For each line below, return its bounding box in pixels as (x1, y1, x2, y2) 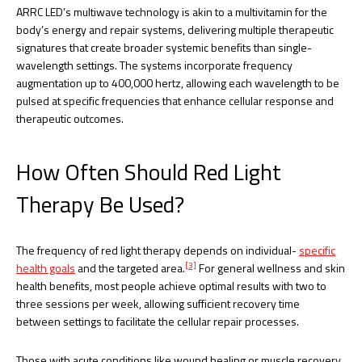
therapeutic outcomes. (16, 109, 124, 127)
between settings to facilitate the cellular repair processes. (16, 312, 299, 330)
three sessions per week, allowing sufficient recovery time (16, 294, 300, 312)
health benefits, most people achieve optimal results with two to (16, 276, 326, 294)
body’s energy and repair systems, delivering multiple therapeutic (16, 20, 334, 38)
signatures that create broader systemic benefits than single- (16, 38, 312, 56)
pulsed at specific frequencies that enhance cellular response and (16, 91, 334, 109)
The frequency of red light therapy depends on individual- (16, 241, 299, 259)
